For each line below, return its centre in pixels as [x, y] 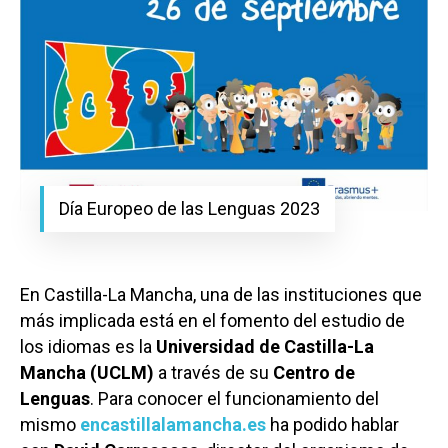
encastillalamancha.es [173, 425]
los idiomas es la [88, 347]
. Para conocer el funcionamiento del [234, 399]
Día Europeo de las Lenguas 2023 [190, 209]
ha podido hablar [332, 425]
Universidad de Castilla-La [265, 347]
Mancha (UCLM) [87, 373]
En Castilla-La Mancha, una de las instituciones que [221, 295]
